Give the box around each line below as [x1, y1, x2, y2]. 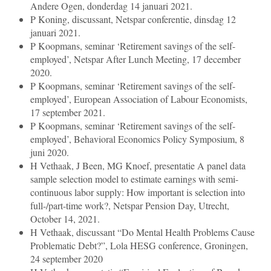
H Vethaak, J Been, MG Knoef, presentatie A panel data [30, 159, 246, 172]
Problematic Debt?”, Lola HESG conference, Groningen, [30, 239, 248, 252]
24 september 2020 [30, 252, 103, 266]
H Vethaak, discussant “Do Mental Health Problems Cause [30, 226, 255, 239]
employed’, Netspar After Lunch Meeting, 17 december [30, 53, 241, 66]
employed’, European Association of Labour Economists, [30, 93, 247, 106]
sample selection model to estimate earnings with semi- [30, 172, 238, 186]
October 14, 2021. [30, 212, 100, 226]
